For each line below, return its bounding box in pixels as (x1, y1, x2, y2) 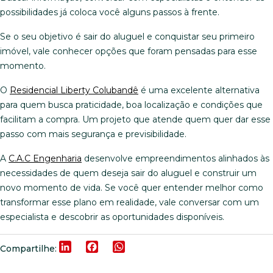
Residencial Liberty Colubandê (10, 85, 138, 96)
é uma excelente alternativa (138, 85, 260, 96)
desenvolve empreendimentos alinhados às (82, 153, 269, 164)
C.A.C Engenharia (9, 153, 82, 164)
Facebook (98, 241, 141, 252)
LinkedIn (71, 241, 111, 252)
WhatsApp (125, 241, 172, 252)
